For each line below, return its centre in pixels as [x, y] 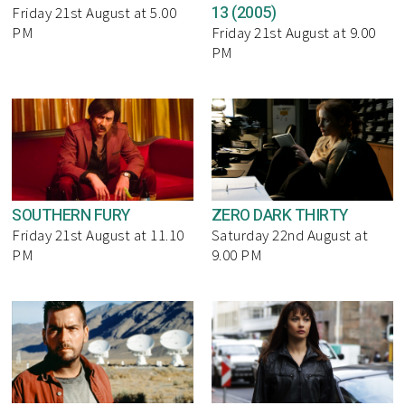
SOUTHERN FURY [71, 215]
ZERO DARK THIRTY [279, 215]
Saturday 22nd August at [290, 235]
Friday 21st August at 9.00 [293, 32]
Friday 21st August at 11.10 [98, 235]
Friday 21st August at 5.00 [94, 12]
